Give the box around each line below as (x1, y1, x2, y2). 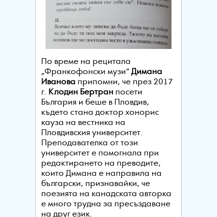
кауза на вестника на (41, 119, 125, 126)
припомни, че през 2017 (75, 78, 173, 86)
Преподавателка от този (41, 139, 138, 147)
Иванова (41, 78, 76, 86)
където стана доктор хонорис (41, 108, 159, 116)
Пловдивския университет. (41, 129, 143, 137)
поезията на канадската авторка (41, 190, 171, 198)
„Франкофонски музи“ (41, 68, 129, 76)
